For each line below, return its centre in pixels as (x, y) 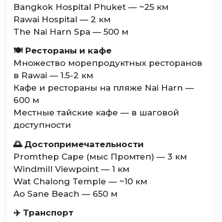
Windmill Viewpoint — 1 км (72, 169)
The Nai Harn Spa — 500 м (71, 31)
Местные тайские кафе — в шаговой (96, 113)
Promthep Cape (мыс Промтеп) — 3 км (100, 156)
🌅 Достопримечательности (79, 144)
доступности (42, 125)
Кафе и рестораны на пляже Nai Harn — (104, 88)
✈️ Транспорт (44, 213)
